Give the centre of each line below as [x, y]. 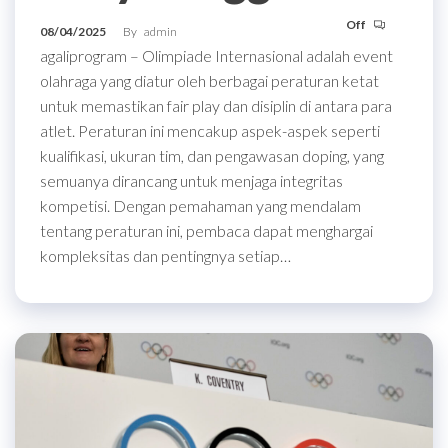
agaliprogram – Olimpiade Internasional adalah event [216, 55]
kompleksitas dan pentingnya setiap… [165, 255]
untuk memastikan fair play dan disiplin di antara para [216, 105]
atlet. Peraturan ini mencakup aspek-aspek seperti [210, 130]
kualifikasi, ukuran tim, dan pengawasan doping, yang [212, 155]
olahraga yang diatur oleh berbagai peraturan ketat [209, 80]
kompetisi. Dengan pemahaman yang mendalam [200, 205]
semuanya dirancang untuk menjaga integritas [191, 180]
